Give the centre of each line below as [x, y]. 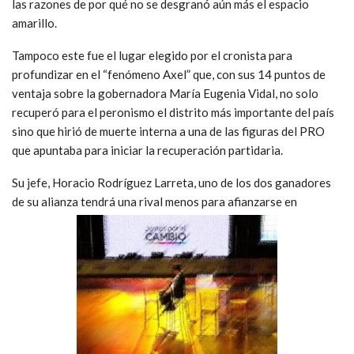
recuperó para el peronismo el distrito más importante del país [173, 112]
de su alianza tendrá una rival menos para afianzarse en [154, 201]
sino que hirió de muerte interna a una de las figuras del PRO [168, 131]
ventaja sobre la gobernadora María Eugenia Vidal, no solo [165, 93]
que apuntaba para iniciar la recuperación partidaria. [147, 150]
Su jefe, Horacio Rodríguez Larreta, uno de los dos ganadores [171, 182]
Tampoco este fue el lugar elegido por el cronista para [152, 55]
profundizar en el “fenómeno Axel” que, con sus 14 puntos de [169, 74]
